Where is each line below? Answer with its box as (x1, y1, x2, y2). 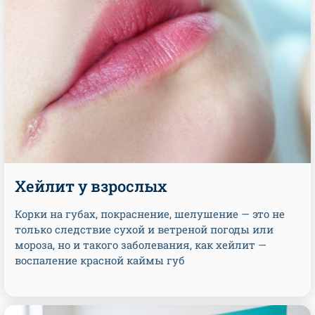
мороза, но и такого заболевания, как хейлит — (15, 238, 266, 252)
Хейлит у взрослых (15, 176, 167, 196)
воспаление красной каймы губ (15, 253, 185, 267)
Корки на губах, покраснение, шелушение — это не (15, 207, 285, 221)
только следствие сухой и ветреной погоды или (15, 222, 274, 236)
